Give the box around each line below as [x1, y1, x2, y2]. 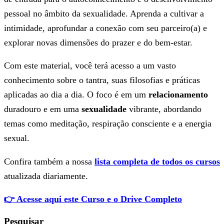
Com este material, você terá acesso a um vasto [4, 60, 176, 71]
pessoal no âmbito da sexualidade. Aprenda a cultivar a [4, 8, 204, 18]
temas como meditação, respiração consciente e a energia [4, 118, 211, 129]
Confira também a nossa [4, 156, 94, 166]
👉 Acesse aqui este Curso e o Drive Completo [4, 194, 182, 204]
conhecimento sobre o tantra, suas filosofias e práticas [4, 75, 200, 85]
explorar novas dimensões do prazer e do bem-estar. [4, 37, 192, 47]
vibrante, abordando [126, 104, 201, 114]
